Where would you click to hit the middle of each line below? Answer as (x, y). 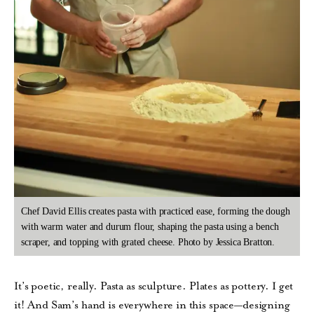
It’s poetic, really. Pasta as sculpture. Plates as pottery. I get (154, 286)
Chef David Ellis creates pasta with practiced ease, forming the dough (156, 211)
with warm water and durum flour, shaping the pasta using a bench (150, 226)
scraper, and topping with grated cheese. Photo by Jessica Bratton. (148, 242)
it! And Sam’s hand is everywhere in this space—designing (152, 305)
